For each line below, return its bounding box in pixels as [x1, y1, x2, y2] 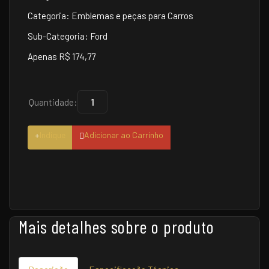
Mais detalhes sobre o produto [19, 216, 215, 238]
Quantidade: [29, 96, 77, 107]
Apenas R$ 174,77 [28, 51, 95, 62]
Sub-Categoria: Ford [28, 31, 107, 42]
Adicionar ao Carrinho [84, 130, 163, 141]
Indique [40, 130, 65, 141]
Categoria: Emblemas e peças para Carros [28, 10, 193, 22]
